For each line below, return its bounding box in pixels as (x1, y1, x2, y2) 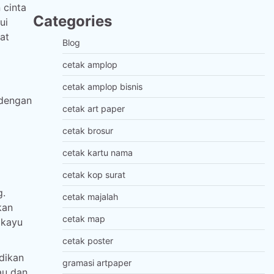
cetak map (62, 213, 105, 224)
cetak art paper (62, 103, 125, 114)
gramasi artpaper (62, 257, 131, 268)
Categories (32, 12, 112, 30)
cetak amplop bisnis (62, 81, 143, 92)
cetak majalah (62, 191, 118, 202)
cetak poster (62, 235, 113, 246)
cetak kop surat (62, 169, 125, 180)
